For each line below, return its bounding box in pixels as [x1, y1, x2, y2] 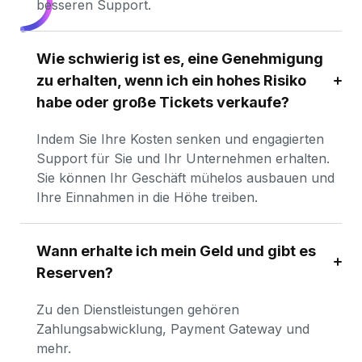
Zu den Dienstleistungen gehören [36, 301, 239, 318]
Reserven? [36, 264, 113, 281]
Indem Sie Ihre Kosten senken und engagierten [36, 131, 324, 147]
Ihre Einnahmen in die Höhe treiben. [36, 189, 258, 205]
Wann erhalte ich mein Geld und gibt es [36, 242, 316, 259]
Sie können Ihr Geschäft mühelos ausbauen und [36, 170, 335, 186]
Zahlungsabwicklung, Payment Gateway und [36, 321, 309, 337]
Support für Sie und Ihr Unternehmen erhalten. [36, 150, 330, 166]
